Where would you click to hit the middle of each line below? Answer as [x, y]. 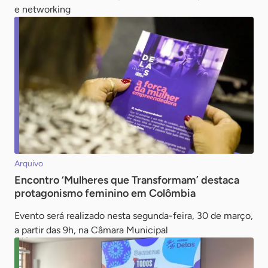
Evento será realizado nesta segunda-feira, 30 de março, [134, 216]
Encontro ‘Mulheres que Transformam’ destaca [127, 180]
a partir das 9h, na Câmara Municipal [91, 230]
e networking [42, 10]
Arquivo [29, 164]
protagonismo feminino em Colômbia [105, 194]
